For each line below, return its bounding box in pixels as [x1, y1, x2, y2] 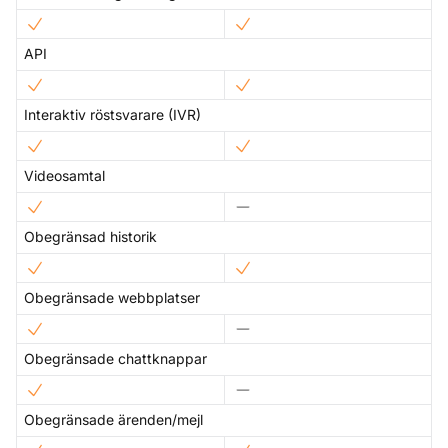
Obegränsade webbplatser [24, 289, 200, 307]
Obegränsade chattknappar [24, 350, 207, 368]
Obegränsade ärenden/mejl [24, 411, 203, 429]
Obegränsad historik [24, 228, 157, 246]
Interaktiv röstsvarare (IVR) [24, 106, 201, 124]
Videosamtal [24, 167, 105, 185]
